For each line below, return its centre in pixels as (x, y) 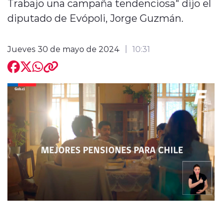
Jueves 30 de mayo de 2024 (64, 49)
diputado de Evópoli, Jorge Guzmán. (95, 18)
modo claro (83, 70)
